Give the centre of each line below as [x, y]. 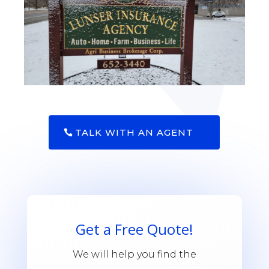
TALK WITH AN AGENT [134, 132]
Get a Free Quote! [134, 229]
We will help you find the [134, 255]
